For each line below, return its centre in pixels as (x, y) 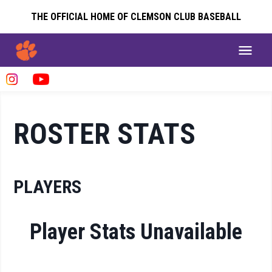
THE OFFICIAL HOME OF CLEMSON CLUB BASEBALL (136, 17)
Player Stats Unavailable (136, 232)
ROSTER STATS (105, 134)
